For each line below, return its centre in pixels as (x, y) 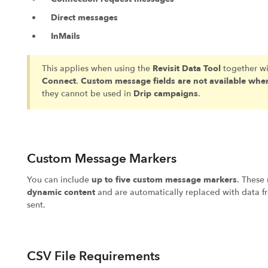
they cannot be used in (87, 94)
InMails (65, 36)
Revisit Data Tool (186, 68)
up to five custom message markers (164, 179)
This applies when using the (97, 68)
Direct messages (84, 18)
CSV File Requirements (93, 256)
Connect (59, 81)
